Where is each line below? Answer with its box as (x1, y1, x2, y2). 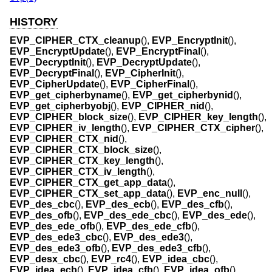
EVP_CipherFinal (110, 78, 189, 89)
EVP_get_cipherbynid (132, 89, 233, 100)
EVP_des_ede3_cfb (112, 242, 202, 253)
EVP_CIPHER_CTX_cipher (132, 122, 255, 133)
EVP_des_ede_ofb (10, 220, 95, 231)
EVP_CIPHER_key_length (138, 111, 258, 122)
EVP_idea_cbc (142, 253, 209, 264)
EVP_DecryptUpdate (97, 56, 192, 67)
